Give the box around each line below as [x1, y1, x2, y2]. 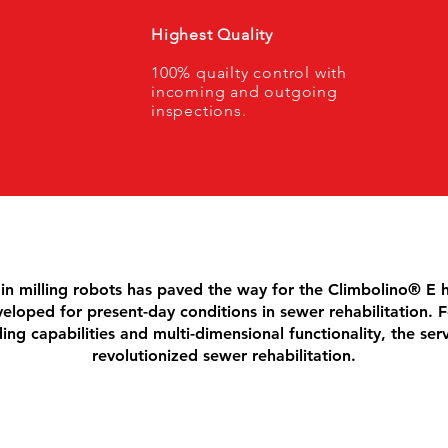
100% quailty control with [151, 63, 348, 82]
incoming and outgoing [151, 82, 338, 101]
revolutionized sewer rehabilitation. [92, 346, 356, 365]
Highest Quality [151, 25, 273, 44]
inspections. [151, 101, 247, 120]
